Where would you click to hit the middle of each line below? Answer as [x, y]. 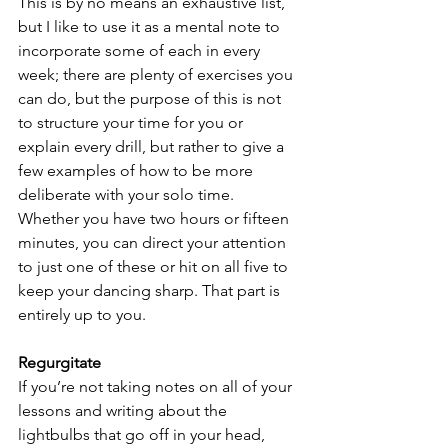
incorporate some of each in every [141, 50]
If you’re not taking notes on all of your [157, 386]
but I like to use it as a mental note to [151, 26]
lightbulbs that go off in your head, [143, 434]
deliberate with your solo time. [128, 194]
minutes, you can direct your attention [154, 242]
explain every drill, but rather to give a [153, 146]
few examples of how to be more [137, 170]
